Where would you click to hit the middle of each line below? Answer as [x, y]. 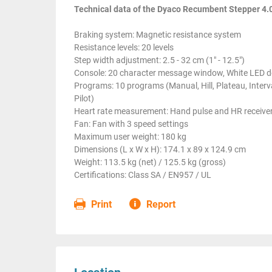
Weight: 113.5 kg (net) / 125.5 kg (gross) [150, 162]
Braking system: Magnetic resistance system [158, 35]
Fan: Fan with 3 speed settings [131, 124]
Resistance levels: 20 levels [124, 47]
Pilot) [84, 98]
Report [160, 204]
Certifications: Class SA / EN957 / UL [143, 175]
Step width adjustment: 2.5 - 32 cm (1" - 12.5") [159, 60]
